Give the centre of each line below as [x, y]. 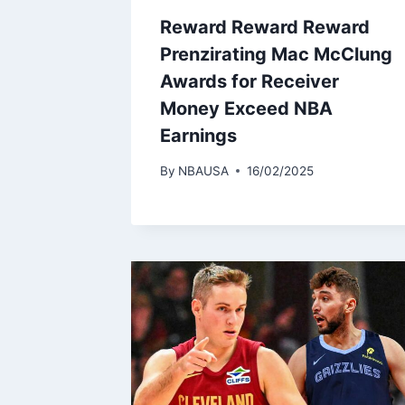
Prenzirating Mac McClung [276, 54]
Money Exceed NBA [246, 108]
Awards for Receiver [250, 81]
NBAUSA [204, 170]
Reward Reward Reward [265, 27]
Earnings [198, 135]
